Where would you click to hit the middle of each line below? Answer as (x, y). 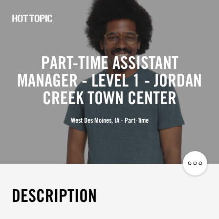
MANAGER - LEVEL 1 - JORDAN (109, 82)
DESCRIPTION (54, 197)
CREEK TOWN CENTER (109, 99)
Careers (40, 67)
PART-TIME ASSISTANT (109, 64)
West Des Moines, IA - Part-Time (109, 121)
